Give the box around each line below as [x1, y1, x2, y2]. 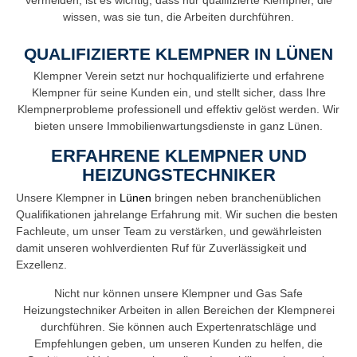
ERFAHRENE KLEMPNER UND [50, 146, 307, 167]
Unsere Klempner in [16, 191, 120, 205]
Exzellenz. [16, 258, 67, 272]
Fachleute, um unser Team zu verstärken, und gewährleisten [16, 225, 322, 238]
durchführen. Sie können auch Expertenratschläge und [41, 320, 316, 334]
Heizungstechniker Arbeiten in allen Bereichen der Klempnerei [22, 304, 335, 317]
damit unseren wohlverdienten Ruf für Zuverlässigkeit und [16, 241, 307, 255]
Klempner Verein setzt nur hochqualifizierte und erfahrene [33, 69, 324, 83]
